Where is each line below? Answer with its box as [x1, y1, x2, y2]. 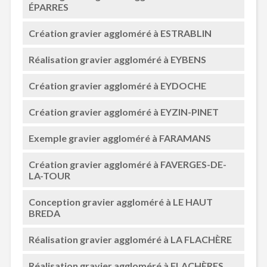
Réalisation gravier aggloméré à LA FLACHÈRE [28, 234, 232, 245]
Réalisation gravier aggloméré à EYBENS [28, 54, 206, 65]
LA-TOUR [28, 170, 70, 181]
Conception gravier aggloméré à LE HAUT [28, 196, 213, 207]
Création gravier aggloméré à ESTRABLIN [28, 27, 212, 39]
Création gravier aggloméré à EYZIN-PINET [28, 106, 219, 117]
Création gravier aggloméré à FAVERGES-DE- [28, 159, 226, 170]
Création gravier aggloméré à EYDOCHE [28, 80, 206, 91]
